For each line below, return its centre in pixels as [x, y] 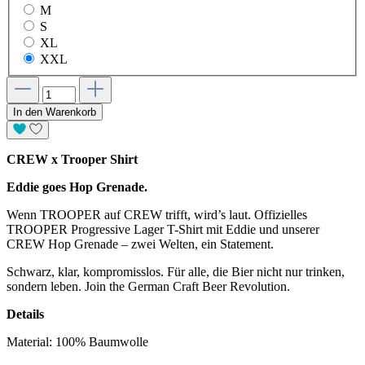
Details [25, 314]
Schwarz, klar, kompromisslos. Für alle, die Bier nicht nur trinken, [176, 272]
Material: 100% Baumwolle [77, 342]
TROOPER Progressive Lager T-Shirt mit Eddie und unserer [163, 230]
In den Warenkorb [55, 112]
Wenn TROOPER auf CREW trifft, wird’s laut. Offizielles [157, 215]
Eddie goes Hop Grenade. [77, 187]
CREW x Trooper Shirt [72, 160]
